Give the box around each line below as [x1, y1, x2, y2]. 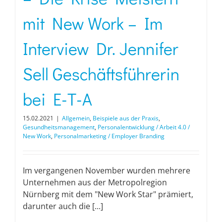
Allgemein [62, 113, 90, 122]
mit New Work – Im [23, 11, 163, 34]
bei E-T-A [23, 87, 92, 110]
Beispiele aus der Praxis [93, 113, 159, 122]
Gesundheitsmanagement [23, 122, 95, 131]
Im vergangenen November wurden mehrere [23, 165, 190, 176]
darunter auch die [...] [23, 200, 103, 212]
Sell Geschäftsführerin [23, 62, 179, 85]
